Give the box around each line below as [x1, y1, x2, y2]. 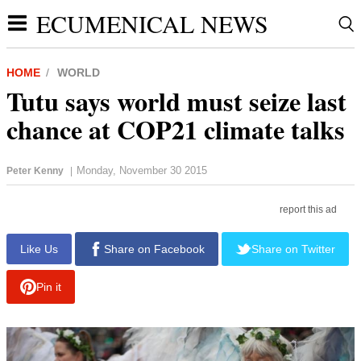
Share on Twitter [251, 242, 335, 255]
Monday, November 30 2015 [76, 164, 207, 176]
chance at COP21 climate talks [6, 110, 345, 148]
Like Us [19, 242, 58, 255]
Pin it [35, 280, 61, 294]
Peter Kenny [6, 164, 64, 176]
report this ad [280, 203, 338, 215]
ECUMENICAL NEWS [36, 7, 268, 39]
